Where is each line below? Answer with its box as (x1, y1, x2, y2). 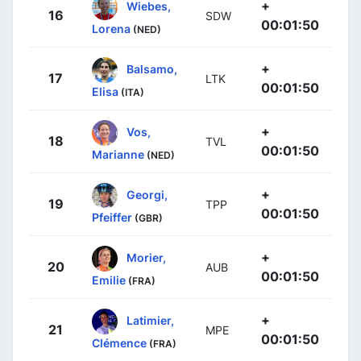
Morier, (127, 250, 166, 264)
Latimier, (127, 313, 174, 327)
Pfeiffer (92, 210, 132, 224)
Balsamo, (127, 61, 177, 76)
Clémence (92, 335, 147, 350)
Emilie (92, 272, 126, 287)
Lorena (92, 21, 131, 35)
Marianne (92, 147, 144, 161)
